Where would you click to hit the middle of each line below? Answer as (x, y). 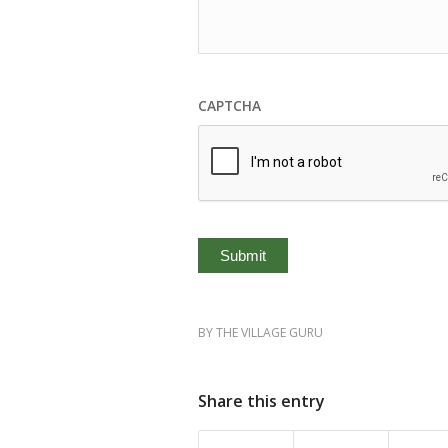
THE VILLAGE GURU (269, 333)
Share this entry (261, 401)
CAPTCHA (229, 106)
